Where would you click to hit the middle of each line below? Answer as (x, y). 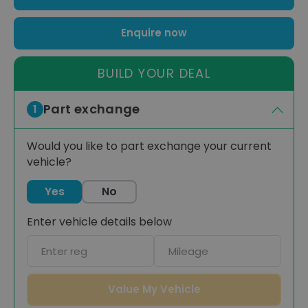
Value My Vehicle (154, 289)
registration (58, 258)
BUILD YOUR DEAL (154, 73)
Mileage (174, 242)
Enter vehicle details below (99, 221)
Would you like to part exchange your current (149, 146)
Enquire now (154, 32)
